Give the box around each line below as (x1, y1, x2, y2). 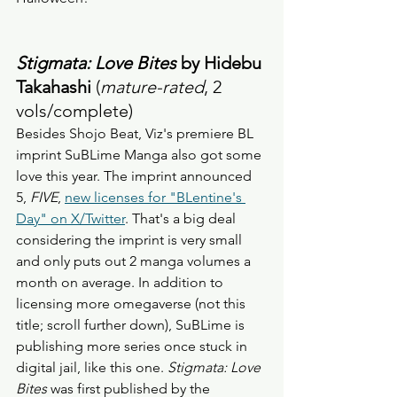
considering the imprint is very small (16, 231, 245, 249)
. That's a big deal (125, 210, 239, 228)
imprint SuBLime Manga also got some (16, 146, 265, 164)
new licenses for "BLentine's (65, 189, 245, 206)
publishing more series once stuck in (16, 338, 251, 355)
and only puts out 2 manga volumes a (16, 253, 254, 270)
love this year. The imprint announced (16, 167, 255, 185)
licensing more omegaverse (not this (16, 295, 249, 313)
